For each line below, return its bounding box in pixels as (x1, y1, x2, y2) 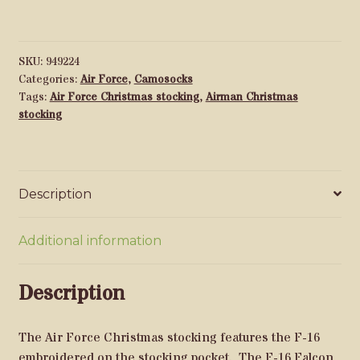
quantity (17, 17, 63, 35)
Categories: (18, 71, 80, 88)
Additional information (18, 232, 162, 248)
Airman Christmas (205, 88, 298, 105)
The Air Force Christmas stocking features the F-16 (18, 329, 323, 347)
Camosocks (133, 71, 193, 88)
